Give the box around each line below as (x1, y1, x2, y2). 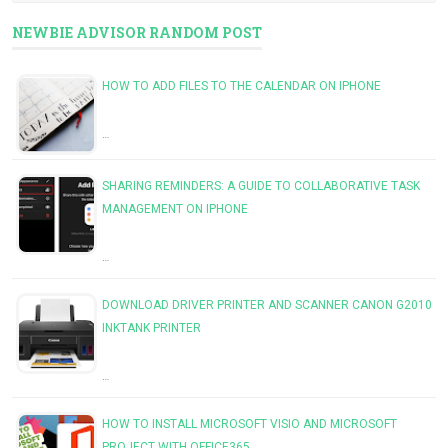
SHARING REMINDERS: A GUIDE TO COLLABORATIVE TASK (102, 179, 420, 194)
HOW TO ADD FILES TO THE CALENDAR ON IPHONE (102, 79, 381, 94)
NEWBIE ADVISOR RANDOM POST (12, 23, 262, 43)
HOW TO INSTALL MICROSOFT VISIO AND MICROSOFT (102, 417, 397, 432)
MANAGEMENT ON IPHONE (102, 202, 248, 217)
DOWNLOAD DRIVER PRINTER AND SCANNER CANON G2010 (102, 298, 432, 313)
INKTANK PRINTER (102, 321, 201, 336)
